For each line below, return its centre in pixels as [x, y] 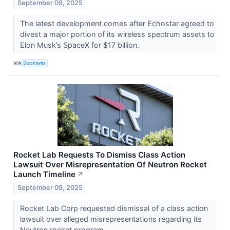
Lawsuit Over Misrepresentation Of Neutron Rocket [110, 164]
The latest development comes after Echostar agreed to [117, 23]
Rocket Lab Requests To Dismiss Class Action [99, 155]
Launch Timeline [44, 174]
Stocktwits [35, 63]
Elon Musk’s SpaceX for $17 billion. [80, 45]
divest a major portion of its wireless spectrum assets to [117, 34]
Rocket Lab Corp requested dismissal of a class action [114, 208]
